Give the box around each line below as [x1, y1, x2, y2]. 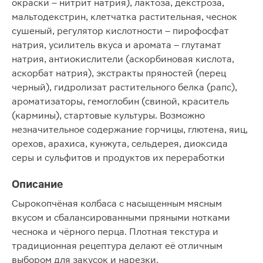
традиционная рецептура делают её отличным [12, 240, 222, 251]
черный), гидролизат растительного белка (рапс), [12, 82, 237, 93]
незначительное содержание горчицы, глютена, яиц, [12, 124, 248, 135]
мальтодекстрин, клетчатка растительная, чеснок [12, 11, 237, 22]
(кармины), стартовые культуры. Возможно [12, 110, 205, 121]
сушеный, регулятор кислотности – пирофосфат [12, 25, 229, 36]
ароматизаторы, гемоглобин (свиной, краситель [12, 96, 229, 107]
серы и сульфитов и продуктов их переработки [12, 152, 225, 163]
